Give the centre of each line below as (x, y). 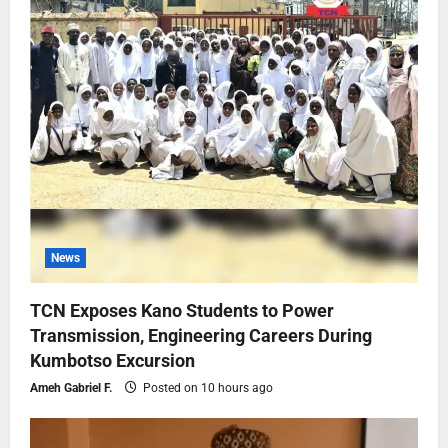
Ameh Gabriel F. (71, 387)
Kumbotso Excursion (112, 360)
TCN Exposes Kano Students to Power (182, 310)
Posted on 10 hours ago (206, 387)
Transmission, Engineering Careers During (201, 335)
